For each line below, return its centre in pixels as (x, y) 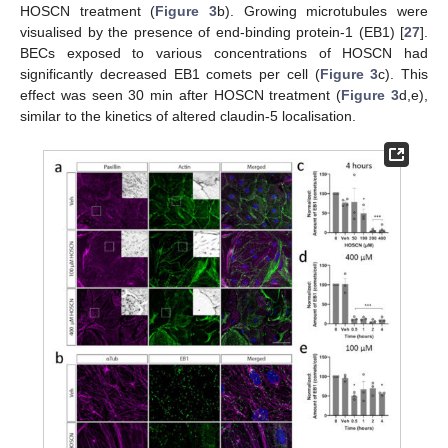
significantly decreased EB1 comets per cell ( (170, 74)
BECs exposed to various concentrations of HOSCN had (224, 53)
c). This (403, 74)
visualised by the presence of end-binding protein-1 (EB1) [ (212, 32)
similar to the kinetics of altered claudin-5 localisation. (188, 116)
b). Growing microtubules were (323, 11)
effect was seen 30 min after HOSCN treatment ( (181, 95)
